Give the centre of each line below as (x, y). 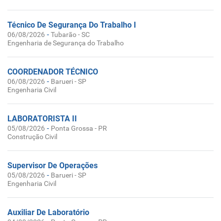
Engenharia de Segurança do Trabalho (66, 43)
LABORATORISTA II (42, 119)
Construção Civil (32, 137)
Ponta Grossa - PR (79, 128)
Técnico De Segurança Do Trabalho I (72, 25)
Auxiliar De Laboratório (48, 212)
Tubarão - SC (70, 35)
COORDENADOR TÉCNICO (53, 72)
